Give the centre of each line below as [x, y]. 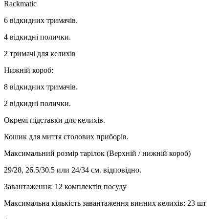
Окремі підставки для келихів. [55, 120]
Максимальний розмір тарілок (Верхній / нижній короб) [97, 153]
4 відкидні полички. [37, 37]
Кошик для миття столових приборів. [66, 137]
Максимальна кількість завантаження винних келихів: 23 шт [105, 203]
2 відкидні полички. [37, 104]
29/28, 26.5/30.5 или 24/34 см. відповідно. [73, 170]
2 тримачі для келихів [40, 54]
